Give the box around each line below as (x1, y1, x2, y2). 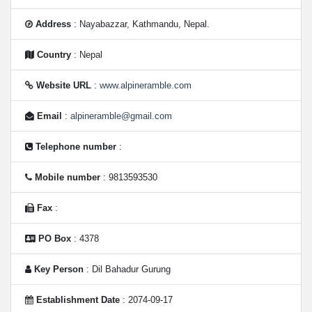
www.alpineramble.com (100, 80, 192, 91)
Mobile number (35, 172, 100, 182)
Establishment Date (36, 295, 120, 305)
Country (37, 49, 71, 60)
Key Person (34, 264, 84, 274)
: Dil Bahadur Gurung (84, 264, 171, 274)
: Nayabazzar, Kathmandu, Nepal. (71, 19, 210, 29)
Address (36, 19, 71, 29)
